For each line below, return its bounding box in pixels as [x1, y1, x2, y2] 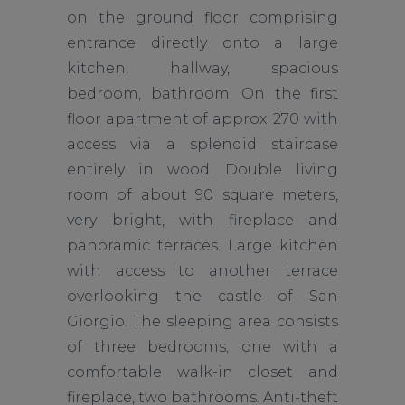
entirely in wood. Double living [67, 161, 338, 178]
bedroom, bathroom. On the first [67, 85, 338, 102]
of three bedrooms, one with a [67, 338, 338, 355]
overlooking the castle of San [67, 287, 338, 305]
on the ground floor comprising [67, 9, 338, 26]
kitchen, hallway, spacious [67, 60, 338, 77]
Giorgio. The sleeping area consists [67, 313, 338, 330]
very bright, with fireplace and [67, 212, 338, 229]
